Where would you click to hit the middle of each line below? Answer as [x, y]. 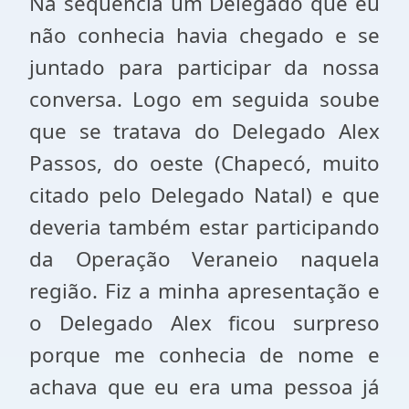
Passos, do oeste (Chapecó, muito [204, 163]
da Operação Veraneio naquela [204, 259]
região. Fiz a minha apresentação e [204, 291]
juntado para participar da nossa [204, 67]
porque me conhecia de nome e [204, 355]
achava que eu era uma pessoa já [204, 387]
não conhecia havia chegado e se [204, 35]
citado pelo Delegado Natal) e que [204, 195]
